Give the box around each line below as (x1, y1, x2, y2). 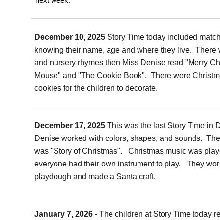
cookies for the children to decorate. (34, 84, 162, 92)
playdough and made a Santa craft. (34, 172, 160, 181)
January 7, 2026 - (34, 210, 100, 218)
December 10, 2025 (34, 33, 108, 41)
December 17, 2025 (34, 121, 108, 130)
